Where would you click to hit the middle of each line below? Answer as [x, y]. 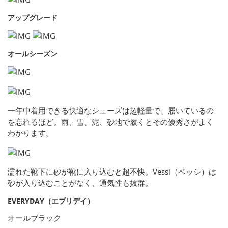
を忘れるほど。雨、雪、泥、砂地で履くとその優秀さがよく [111, 122]
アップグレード [33, 18]
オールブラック [34, 218]
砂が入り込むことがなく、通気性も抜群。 [80, 183]
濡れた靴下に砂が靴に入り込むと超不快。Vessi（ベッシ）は [112, 172]
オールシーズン [33, 54]
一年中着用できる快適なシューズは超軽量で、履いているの [111, 111]
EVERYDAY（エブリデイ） [51, 201]
